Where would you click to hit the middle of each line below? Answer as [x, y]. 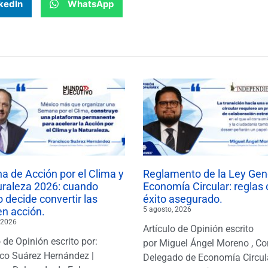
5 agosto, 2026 [167, 209]
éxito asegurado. [183, 199]
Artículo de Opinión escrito [198, 229]
